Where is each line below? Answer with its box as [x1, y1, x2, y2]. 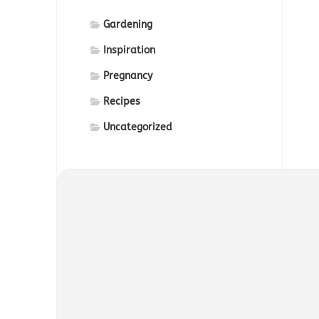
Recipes [103, 95, 140, 108]
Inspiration [103, 44, 155, 57]
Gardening [103, 19, 152, 31]
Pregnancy [103, 70, 152, 83]
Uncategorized [103, 121, 172, 134]
